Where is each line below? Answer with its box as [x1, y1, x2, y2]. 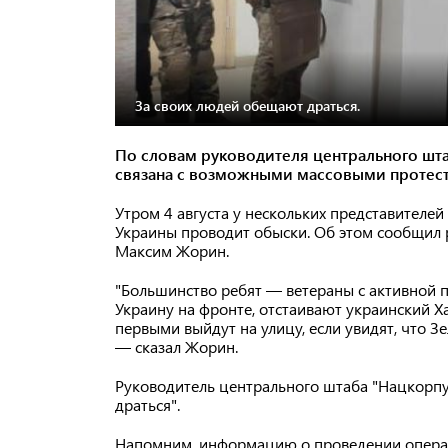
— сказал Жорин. [115, 336, 238, 358]
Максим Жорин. [115, 240, 233, 262]
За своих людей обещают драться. [135, 95, 360, 115]
